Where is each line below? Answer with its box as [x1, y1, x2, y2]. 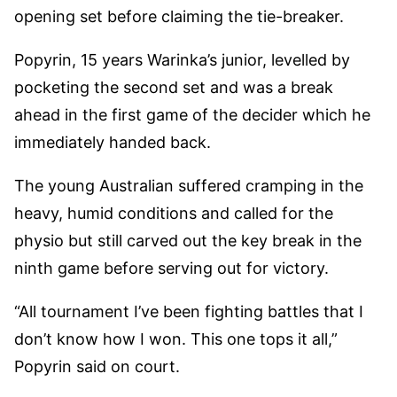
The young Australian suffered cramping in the [14, 176, 363, 196]
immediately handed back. [14, 133, 211, 152]
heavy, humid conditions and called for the [14, 204, 333, 223]
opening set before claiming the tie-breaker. [14, 7, 344, 27]
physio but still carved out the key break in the [14, 231, 362, 251]
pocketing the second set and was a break [14, 78, 333, 97]
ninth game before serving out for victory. [14, 259, 329, 278]
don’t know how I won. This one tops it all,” [14, 330, 338, 349]
